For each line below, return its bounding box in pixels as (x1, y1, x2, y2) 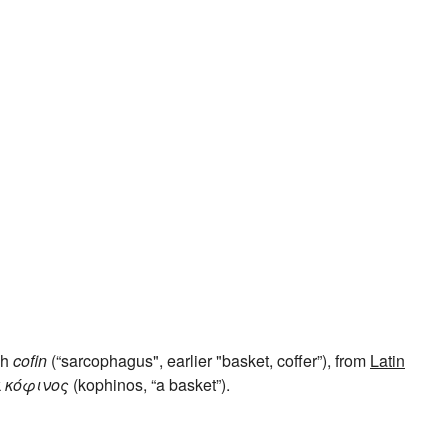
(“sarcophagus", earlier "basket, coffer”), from (47, 349, 370, 373)
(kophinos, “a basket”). (69, 373, 230, 397)
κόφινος (5, 373, 69, 397)
